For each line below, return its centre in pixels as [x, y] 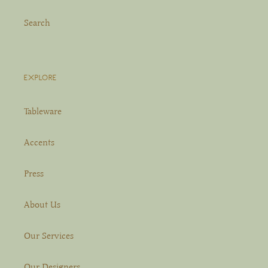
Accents [39, 142]
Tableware [43, 111]
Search [37, 23]
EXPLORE [40, 77]
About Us [42, 204]
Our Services [49, 235]
